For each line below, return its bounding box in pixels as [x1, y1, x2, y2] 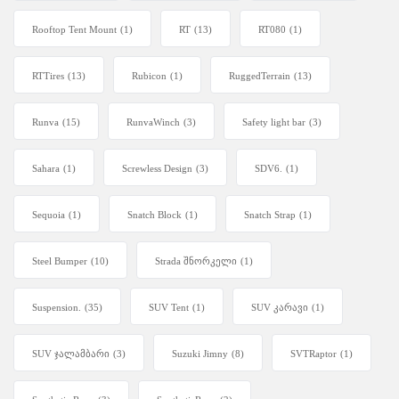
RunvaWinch [126, 117, 180, 128]
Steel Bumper [32, 256, 87, 267]
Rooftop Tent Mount [32, 24, 117, 36]
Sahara [32, 163, 60, 175]
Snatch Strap [244, 209, 296, 221]
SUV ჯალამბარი [32, 348, 110, 360]
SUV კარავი [251, 302, 308, 313]
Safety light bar [242, 117, 305, 128]
